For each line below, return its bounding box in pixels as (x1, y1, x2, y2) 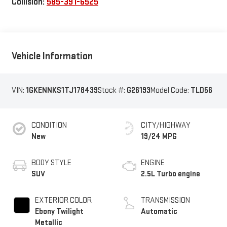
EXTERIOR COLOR (34, 195, 92, 205)
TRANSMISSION (141, 195, 190, 205)
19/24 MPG (141, 131, 177, 141)
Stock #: (97, 86, 127, 96)
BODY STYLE (31, 158, 71, 168)
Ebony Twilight (34, 206, 84, 216)
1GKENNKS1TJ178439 (25, 86, 98, 96)
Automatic (141, 206, 177, 216)
